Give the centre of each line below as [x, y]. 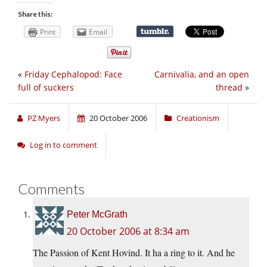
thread [229, 88]
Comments [51, 189]
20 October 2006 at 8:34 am [128, 232]
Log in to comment [63, 145]
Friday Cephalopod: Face [73, 74]
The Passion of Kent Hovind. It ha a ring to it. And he [134, 253]
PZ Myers [44, 118]
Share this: [35, 14]
